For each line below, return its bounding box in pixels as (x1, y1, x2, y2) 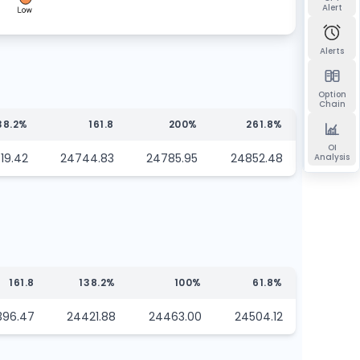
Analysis (314, 151, 350, 163)
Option (317, 88, 346, 100)
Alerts (320, 45, 344, 57)
